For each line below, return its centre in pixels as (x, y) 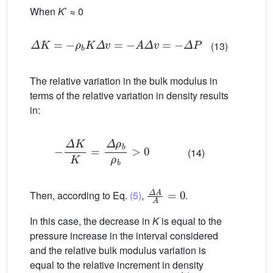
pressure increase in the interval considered (124, 235)
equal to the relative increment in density (117, 264)
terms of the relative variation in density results (129, 95)
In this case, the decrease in (91, 221)
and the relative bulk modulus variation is (118, 250)
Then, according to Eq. (80, 196)
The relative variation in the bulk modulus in (124, 80)
